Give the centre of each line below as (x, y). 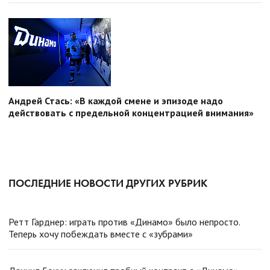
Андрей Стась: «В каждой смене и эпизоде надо (116, 101)
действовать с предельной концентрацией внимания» (131, 113)
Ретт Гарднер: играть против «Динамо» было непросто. (124, 222)
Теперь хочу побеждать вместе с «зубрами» (101, 234)
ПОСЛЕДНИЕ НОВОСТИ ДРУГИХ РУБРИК (108, 183)
